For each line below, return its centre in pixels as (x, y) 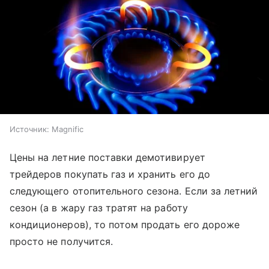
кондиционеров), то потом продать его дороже (125, 225)
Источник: (29, 129)
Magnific (68, 129)
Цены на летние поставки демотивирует (107, 158)
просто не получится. (61, 242)
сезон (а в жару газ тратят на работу (99, 208)
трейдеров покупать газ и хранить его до (110, 174)
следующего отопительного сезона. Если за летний (134, 191)
